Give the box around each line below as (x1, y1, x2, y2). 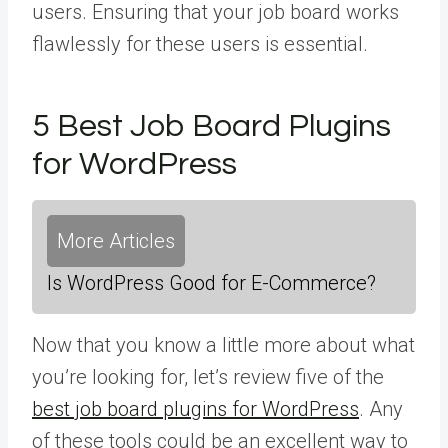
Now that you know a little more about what (32, 332, 415, 357)
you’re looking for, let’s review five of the (32, 364, 384, 389)
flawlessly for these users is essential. (32, 31, 368, 56)
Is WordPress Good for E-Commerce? (47, 270, 376, 295)
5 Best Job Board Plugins (32, 109, 391, 143)
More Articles (57, 228, 175, 253)
